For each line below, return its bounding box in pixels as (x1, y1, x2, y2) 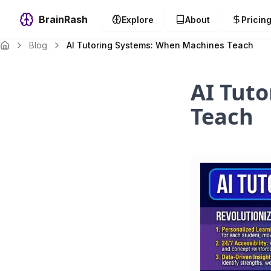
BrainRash (39, 13, 88, 25)
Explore (122, 14, 154, 25)
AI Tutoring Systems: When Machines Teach (67, 40, 253, 50)
